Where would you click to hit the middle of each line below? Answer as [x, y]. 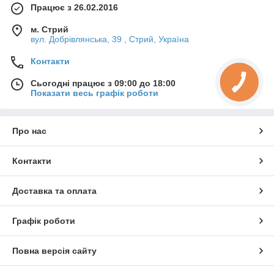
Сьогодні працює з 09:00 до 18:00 [103, 83]
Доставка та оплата [54, 191]
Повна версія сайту [54, 250]
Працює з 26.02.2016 [74, 7]
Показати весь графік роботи [94, 93]
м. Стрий [50, 29]
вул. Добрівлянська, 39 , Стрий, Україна [110, 39]
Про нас [29, 131]
